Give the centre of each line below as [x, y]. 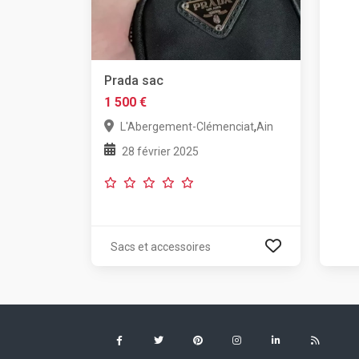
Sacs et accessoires [161, 246]
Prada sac [134, 80]
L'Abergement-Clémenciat [187, 126]
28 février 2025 [160, 151]
